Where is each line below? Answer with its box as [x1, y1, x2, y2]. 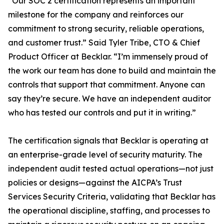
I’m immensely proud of [117, 51, 208, 61]
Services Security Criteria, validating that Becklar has [8, 191, 215, 201]
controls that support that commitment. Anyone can [8, 79, 205, 89]
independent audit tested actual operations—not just [8, 163, 213, 173]
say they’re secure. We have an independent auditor [8, 93, 211, 103]
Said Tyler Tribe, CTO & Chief [88, 37, 200, 47]
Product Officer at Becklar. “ [8, 51, 117, 61]
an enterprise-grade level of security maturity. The [8, 149, 202, 159]
